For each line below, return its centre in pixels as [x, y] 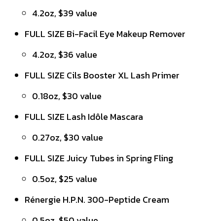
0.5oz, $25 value [65, 179]
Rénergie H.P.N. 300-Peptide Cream [97, 199]
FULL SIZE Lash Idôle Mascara [84, 116]
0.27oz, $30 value [68, 137]
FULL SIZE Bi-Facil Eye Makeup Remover [105, 34]
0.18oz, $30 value [67, 96]
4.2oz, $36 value [65, 54]
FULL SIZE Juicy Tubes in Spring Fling [99, 158]
